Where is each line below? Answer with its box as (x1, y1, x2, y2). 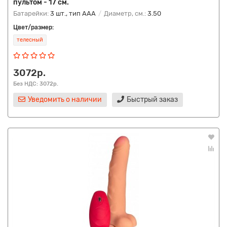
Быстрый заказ (127, 95, 178, 104)
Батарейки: (13, 10, 50, 17)
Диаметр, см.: (102, 10, 147, 17)
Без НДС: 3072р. (13, 80, 58, 87)
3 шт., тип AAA (50, 10, 96, 17)
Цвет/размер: (13, 24, 54, 31)
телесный (17, 36, 43, 43)
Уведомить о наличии (28, 95, 102, 104)
